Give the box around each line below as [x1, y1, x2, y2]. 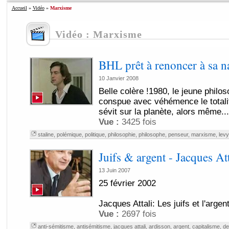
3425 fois [119, 117, 156, 127]
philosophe [138, 131, 165, 138]
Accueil [11, 5, 27, 11]
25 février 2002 [98, 178, 156, 188]
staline [37, 131, 54, 138]
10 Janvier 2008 [98, 75, 139, 81]
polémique [56, 131, 82, 138]
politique [84, 131, 105, 138]
